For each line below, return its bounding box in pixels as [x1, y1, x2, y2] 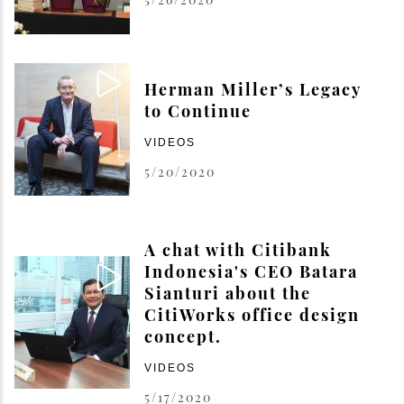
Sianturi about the [144, 282, 311, 305]
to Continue [144, 100, 252, 123]
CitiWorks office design [144, 304, 360, 326]
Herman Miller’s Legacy [144, 78, 361, 101]
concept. [144, 326, 222, 348]
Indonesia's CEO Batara [144, 261, 358, 283]
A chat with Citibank [144, 239, 332, 262]
